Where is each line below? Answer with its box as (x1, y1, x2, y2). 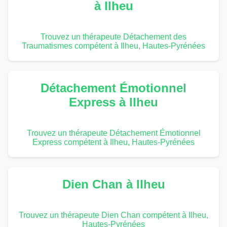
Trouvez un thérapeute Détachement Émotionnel (26, 128, 201, 137)
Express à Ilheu (69, 95, 158, 109)
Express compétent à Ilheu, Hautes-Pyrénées (32, 137, 195, 146)
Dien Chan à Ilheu (62, 177, 165, 191)
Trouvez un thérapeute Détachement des (41, 32, 186, 41)
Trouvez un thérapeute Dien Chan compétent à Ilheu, (19, 210, 208, 219)
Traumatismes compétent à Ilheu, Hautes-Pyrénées (22, 41, 205, 50)
